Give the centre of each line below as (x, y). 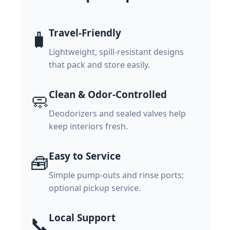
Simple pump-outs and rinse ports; (116, 175)
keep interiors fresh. (88, 126)
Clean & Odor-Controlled (108, 94)
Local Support (82, 217)
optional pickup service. (95, 188)
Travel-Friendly (85, 33)
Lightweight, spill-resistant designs (116, 52)
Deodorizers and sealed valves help (117, 113)
